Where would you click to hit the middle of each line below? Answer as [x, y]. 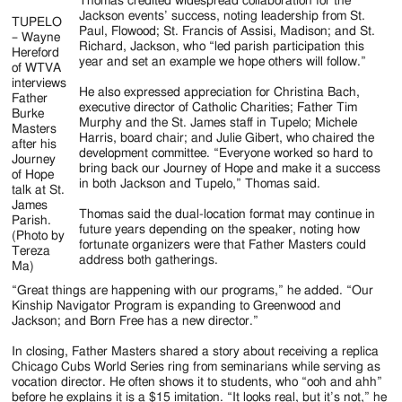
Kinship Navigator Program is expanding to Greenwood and [177, 306]
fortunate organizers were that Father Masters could [223, 245]
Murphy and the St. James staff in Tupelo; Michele [218, 122]
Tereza [31, 251]
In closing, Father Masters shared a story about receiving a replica [196, 351]
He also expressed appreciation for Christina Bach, [220, 92]
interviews [39, 83]
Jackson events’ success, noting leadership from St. [223, 16]
